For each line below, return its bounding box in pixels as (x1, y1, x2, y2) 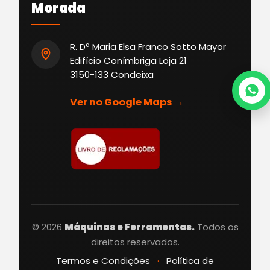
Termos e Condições (56, 254, 150, 267)
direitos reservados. (90, 235, 180, 248)
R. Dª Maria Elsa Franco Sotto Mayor (70, 40, 226, 53)
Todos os (194, 220, 239, 233)
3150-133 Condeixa (70, 67, 154, 81)
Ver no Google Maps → (70, 95, 184, 109)
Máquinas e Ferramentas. (64, 220, 195, 233)
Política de (166, 254, 214, 267)
